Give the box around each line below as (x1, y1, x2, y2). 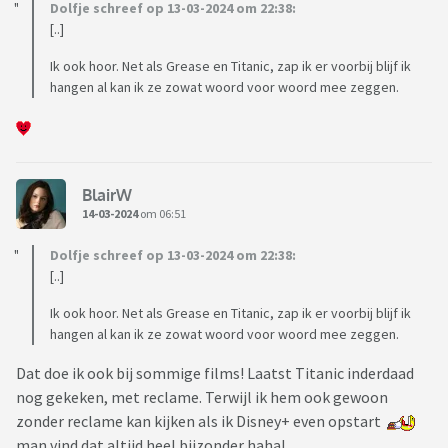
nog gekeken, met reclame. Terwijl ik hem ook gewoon (16, 387, 388, 408)
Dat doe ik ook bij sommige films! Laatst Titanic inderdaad (16, 363, 414, 384)
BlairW (82, 184, 132, 205)
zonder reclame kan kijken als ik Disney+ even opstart (16, 411, 387, 432)
